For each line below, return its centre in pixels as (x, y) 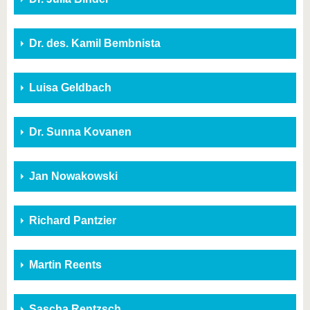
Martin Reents (65, 265)
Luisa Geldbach (70, 88)
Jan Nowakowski (73, 176)
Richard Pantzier (73, 220)
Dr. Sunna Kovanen (80, 132)
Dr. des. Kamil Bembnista (95, 43)
